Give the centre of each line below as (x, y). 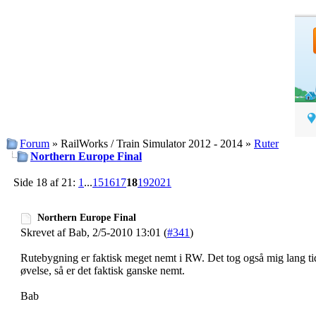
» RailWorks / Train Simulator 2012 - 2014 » (152, 144)
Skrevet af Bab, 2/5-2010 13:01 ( (94, 232)
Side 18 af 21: (46, 182)
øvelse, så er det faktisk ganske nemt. (103, 270)
